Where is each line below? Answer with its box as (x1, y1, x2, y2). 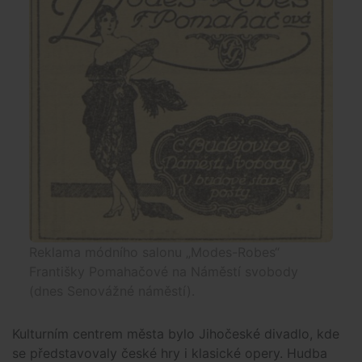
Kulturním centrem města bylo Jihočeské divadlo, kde (12, 325, 339, 342)
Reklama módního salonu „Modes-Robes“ (29, 243, 280, 260)
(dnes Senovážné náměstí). (29, 282, 195, 299)
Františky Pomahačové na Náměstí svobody (29, 263, 298, 280)
